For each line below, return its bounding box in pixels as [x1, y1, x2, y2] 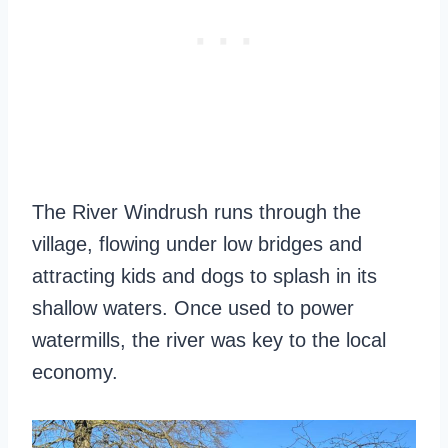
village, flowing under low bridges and [32, 233, 362, 255]
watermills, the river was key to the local [32, 329, 386, 351]
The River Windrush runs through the [32, 201, 361, 223]
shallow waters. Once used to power [32, 297, 354, 319]
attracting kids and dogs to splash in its [32, 265, 377, 287]
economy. [32, 361, 118, 383]
